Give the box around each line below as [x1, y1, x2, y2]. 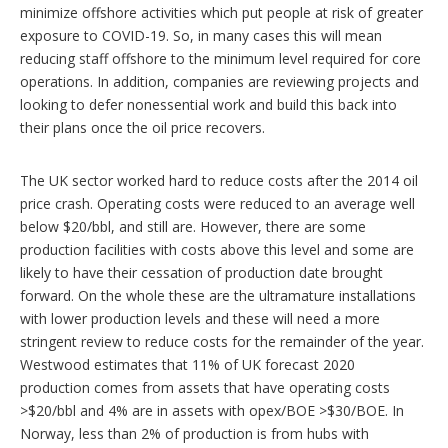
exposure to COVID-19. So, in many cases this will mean [20, 26, 382, 46]
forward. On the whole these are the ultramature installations [20, 286, 416, 306]
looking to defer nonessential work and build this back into [20, 95, 397, 115]
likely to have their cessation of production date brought [20, 263, 383, 283]
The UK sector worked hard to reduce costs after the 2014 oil [20, 171, 418, 191]
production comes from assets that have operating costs [20, 378, 390, 398]
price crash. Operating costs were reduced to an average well [20, 194, 415, 214]
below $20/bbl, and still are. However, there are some [20, 217, 366, 237]
